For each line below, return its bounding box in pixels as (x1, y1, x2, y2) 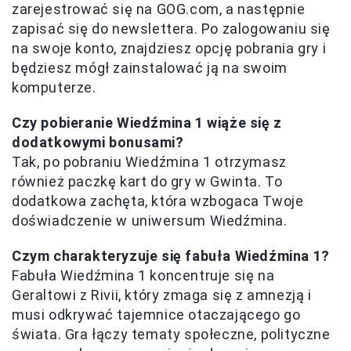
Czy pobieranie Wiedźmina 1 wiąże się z (12, 114, 282, 131)
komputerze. (12, 78, 96, 96)
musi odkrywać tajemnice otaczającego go (12, 306, 301, 323)
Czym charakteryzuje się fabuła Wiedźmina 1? (12, 247, 330, 264)
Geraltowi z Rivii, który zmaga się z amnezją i (12, 286, 312, 303)
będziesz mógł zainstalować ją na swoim (12, 59, 288, 76)
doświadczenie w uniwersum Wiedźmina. (12, 212, 288, 229)
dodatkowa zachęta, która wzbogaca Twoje (12, 192, 304, 209)
